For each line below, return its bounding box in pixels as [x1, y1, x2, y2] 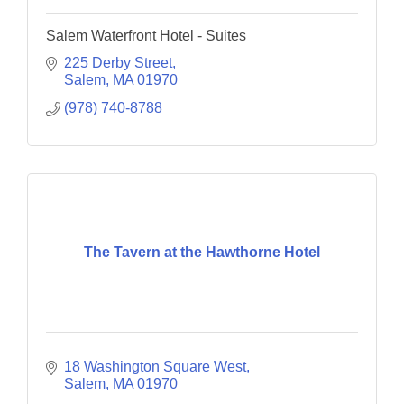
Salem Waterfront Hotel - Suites [46, 27, 246, 43]
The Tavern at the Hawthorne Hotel [84, 244, 320, 261]
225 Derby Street [64, 54, 172, 70]
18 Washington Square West [64, 358, 246, 374]
